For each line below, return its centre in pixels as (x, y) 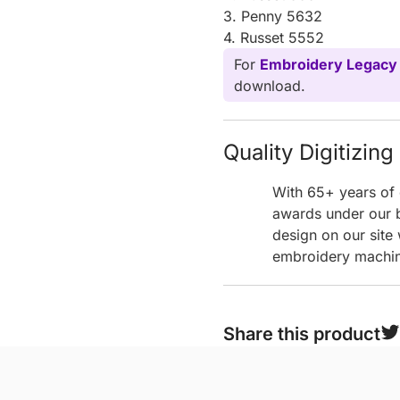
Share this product (302, 333)
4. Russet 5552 (274, 37)
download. (270, 85)
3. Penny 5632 (273, 16)
